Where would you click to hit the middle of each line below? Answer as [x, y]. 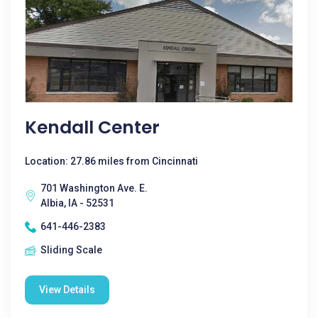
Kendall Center [92, 127]
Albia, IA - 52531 [77, 203]
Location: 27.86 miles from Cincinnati [111, 161]
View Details [67, 290]
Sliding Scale [71, 250]
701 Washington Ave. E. [94, 188]
